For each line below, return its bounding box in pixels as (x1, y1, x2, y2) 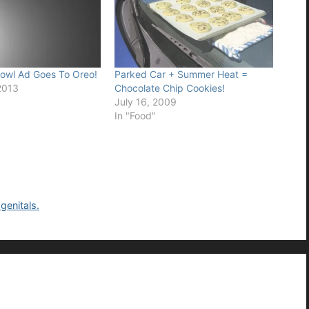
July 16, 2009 (114, 95, 177, 108)
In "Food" (114, 109, 156, 121)
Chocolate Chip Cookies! (114, 81, 225, 94)
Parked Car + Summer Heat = (114, 68, 248, 80)
